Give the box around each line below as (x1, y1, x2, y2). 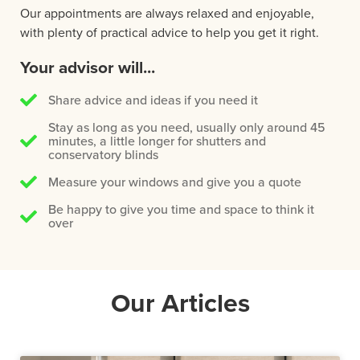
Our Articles (110, 284, 250, 322)
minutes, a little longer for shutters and (48, 132, 267, 150)
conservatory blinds (48, 145, 159, 164)
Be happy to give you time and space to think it (48, 200, 315, 219)
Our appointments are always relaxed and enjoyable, (20, 4, 314, 23)
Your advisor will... (20, 55, 155, 80)
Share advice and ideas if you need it (48, 91, 259, 109)
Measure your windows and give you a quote (48, 173, 302, 191)
